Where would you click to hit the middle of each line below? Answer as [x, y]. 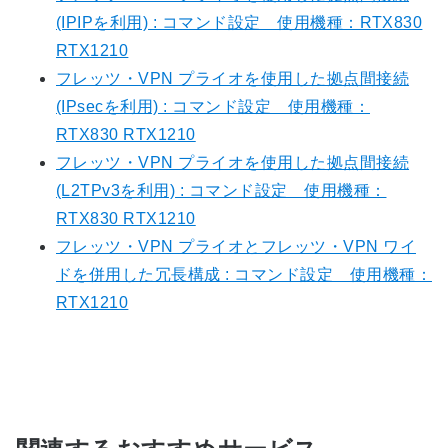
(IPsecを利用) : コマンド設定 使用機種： [213, 107]
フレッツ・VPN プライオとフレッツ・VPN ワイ [236, 247]
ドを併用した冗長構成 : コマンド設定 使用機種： [244, 275]
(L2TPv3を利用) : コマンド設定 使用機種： [221, 191]
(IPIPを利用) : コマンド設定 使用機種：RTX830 [239, 23]
